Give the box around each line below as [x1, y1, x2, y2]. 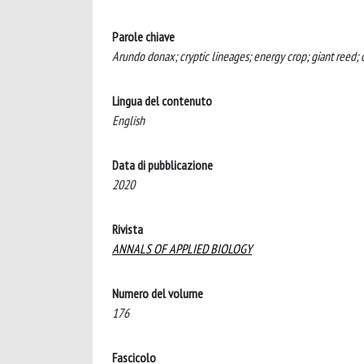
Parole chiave [112, 28, 175, 45]
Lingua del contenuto [112, 92, 212, 109]
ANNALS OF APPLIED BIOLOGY [112, 240, 252, 257]
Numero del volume [112, 284, 203, 301]
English [112, 111, 145, 128]
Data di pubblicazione [112, 156, 213, 173]
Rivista [112, 220, 143, 237]
